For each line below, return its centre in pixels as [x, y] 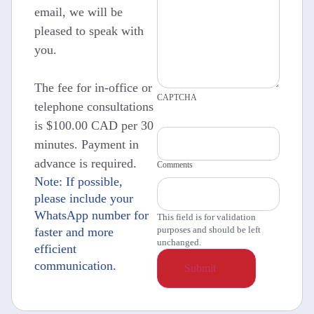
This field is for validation [206, 217]
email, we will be [78, 12]
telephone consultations [94, 106]
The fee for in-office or [93, 87]
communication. [75, 265]
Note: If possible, [78, 181]
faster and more [74, 232]
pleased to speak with [89, 30]
